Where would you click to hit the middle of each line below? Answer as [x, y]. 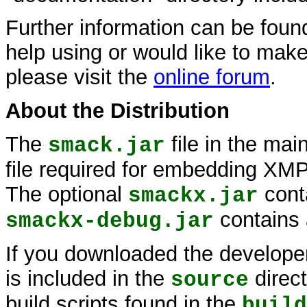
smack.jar [107, 145]
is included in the [88, 278]
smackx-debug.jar [110, 221]
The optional [67, 194]
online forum [212, 77]
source [210, 280]
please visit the [79, 77]
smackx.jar [193, 195]
